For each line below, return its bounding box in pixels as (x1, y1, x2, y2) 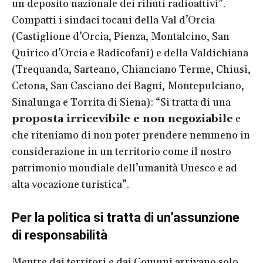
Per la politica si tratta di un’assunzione (12, 210, 240, 225)
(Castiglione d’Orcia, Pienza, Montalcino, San (12, 29, 230, 43)
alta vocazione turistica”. (12, 177, 129, 191)
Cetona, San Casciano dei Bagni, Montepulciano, (12, 79, 244, 93)
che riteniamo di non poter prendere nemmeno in (12, 128, 250, 142)
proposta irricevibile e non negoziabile (12, 112, 233, 126)
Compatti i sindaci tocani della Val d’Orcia (12, 13, 215, 27)
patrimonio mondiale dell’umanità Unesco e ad (12, 161, 237, 175)
